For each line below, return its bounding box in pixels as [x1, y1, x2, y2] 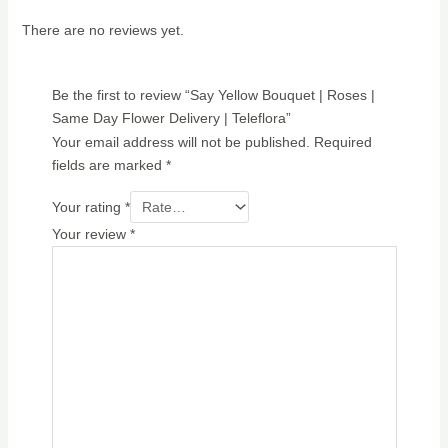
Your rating [51, 198, 125, 215]
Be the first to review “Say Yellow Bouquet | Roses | [51, 86, 375, 103]
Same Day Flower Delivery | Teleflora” [51, 109, 291, 126]
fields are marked [51, 156, 166, 173]
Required [313, 133, 372, 150]
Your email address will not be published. [51, 133, 310, 150]
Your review [51, 225, 130, 242]
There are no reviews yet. [21, 21, 184, 38]
